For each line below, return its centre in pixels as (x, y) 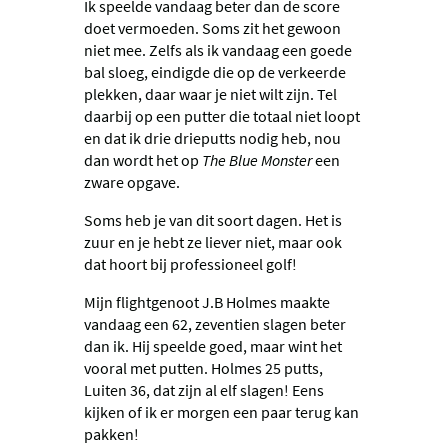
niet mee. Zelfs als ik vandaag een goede (218, 49)
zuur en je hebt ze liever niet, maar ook (213, 241)
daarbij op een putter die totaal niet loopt (222, 115)
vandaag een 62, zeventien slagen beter (215, 323)
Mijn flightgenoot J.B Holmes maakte (207, 301)
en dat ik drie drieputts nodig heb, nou (212, 137)
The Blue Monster (257, 159)
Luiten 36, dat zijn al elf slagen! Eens (204, 389)
